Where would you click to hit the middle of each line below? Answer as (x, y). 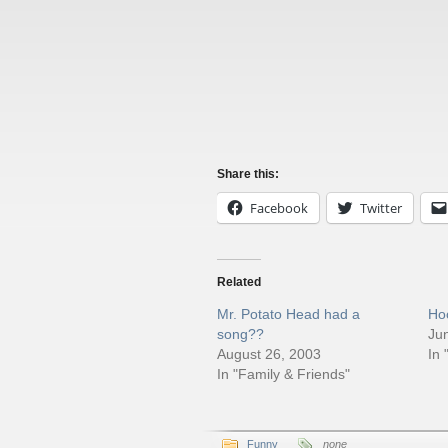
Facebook (279, 208)
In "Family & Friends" (283, 374)
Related (239, 282)
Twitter (381, 208)
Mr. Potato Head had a (288, 314)
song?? (240, 334)
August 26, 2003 (269, 354)
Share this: (248, 174)
